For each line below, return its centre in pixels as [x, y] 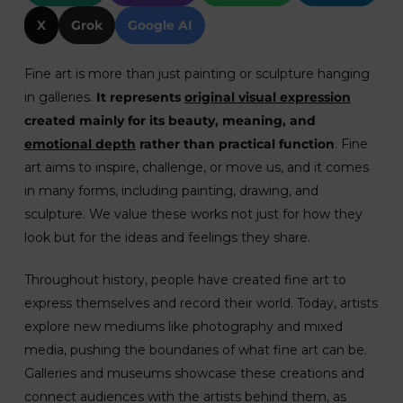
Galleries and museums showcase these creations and [194, 373]
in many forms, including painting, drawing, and [171, 191]
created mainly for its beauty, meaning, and [170, 121]
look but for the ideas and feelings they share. [167, 237]
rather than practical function [235, 144]
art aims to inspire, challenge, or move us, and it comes [196, 167]
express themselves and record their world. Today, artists [201, 303]
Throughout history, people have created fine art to [185, 280]
